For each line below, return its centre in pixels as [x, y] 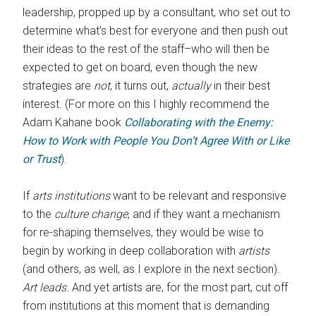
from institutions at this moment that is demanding [146, 306]
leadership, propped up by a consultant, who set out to [157, 13]
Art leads [45, 288]
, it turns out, [141, 86]
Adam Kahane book [74, 123]
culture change [91, 214]
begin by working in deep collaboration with [131, 251]
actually [193, 86]
